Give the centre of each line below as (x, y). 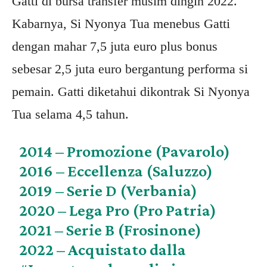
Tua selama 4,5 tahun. (70, 114)
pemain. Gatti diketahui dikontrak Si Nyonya (131, 91)
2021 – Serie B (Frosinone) (111, 230)
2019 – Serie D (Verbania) (108, 190)
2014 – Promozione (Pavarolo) (125, 151)
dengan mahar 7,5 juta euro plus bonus (115, 46)
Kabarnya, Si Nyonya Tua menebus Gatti (121, 24)
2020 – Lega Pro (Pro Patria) (118, 210)
